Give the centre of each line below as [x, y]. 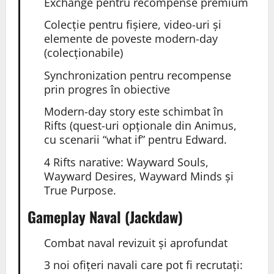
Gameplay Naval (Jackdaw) [105, 216]
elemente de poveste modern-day [131, 39]
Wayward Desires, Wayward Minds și [139, 176]
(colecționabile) [83, 53]
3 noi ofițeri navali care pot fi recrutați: [143, 265]
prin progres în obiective [107, 89]
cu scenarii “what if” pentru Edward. [135, 140]
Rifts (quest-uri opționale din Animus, [140, 126]
